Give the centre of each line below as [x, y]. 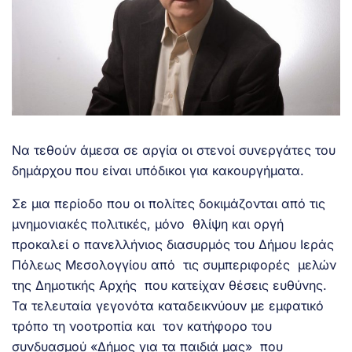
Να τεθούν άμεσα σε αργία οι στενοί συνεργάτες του [174, 150]
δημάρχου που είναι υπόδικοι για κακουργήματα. [158, 171]
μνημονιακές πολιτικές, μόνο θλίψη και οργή [150, 224]
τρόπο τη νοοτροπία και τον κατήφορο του [142, 326]
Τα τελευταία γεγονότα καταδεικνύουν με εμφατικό [168, 306]
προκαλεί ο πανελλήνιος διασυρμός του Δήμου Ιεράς [173, 245]
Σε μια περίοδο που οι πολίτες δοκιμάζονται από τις [169, 204]
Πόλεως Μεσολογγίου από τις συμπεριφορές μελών [174, 265]
